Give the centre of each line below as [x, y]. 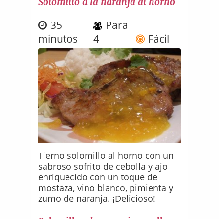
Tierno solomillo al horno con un [106, 155]
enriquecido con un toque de [98, 177]
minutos [58, 38]
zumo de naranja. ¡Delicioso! [97, 198]
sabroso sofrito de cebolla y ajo [103, 166]
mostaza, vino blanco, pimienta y [106, 187]
